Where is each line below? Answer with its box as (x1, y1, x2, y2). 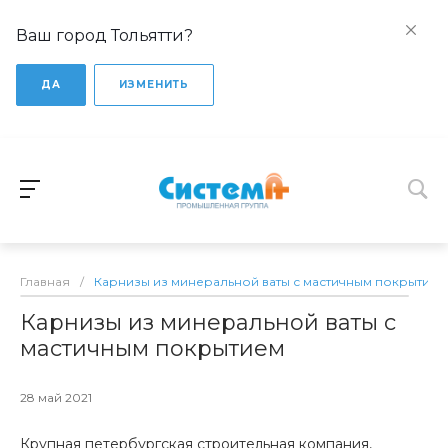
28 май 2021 (20, 390, 92, 405)
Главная (20, 274, 70, 289)
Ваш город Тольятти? (16, 26, 193, 45)
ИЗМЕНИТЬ (119, 78, 189, 91)
